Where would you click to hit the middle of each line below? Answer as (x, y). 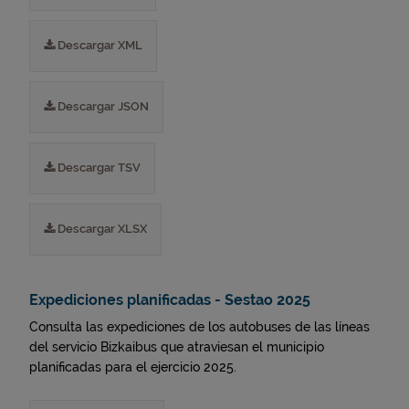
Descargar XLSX (101, 229)
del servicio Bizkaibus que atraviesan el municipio (177, 347)
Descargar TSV (98, 168)
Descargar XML (99, 45)
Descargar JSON (102, 106)
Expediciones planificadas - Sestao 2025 (170, 300)
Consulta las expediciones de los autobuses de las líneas (199, 327)
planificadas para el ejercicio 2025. (133, 367)
